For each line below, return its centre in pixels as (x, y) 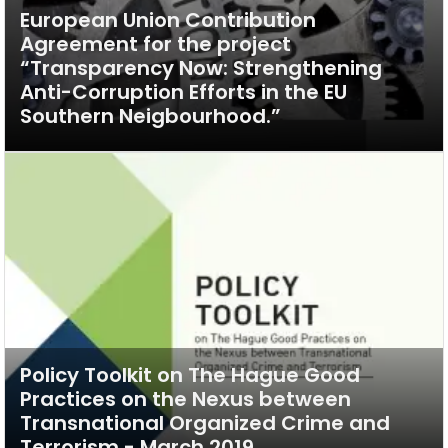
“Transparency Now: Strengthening (201, 68)
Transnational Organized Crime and (205, 422)
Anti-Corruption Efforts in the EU (183, 92)
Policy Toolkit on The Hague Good (190, 374)
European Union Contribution (168, 20)
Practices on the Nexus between (185, 398)
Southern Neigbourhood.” (150, 116)
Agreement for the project (155, 44)
